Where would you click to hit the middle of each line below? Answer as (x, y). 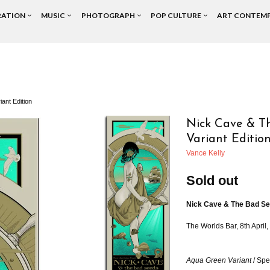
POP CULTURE (177, 15)
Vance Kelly (206, 153)
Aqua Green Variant (219, 260)
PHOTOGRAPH (109, 15)
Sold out (212, 181)
